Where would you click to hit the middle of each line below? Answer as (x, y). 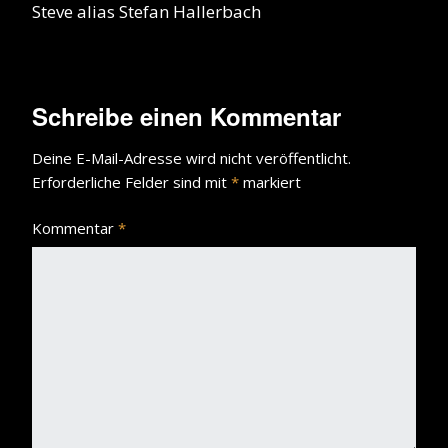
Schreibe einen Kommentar (186, 115)
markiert (270, 181)
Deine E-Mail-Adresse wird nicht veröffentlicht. (191, 157)
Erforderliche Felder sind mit (131, 181)
